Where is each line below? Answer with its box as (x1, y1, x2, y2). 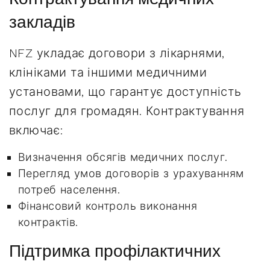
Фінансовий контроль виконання (18, 199, 198, 212)
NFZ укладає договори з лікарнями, (9, 46, 225, 60)
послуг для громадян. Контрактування (9, 104, 245, 118)
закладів (9, 10, 75, 34)
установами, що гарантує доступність (9, 84, 242, 99)
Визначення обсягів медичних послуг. (18, 151, 228, 163)
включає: (9, 123, 63, 137)
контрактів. (18, 216, 78, 228)
